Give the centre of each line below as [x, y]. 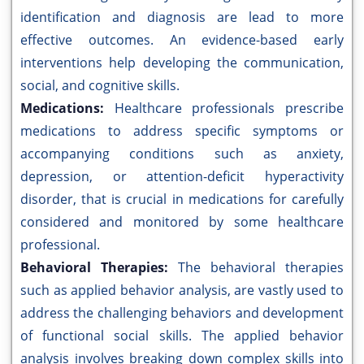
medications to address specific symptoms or [182, 131]
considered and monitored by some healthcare [182, 222]
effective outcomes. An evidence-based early [182, 40]
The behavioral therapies [261, 268]
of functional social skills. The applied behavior [182, 336]
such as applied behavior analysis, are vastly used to [182, 290]
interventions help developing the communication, [182, 63]
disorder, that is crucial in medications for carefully [182, 199]
